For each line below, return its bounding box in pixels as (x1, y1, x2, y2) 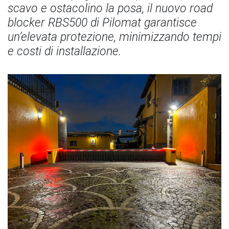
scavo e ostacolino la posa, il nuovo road (8, 2, 213, 15)
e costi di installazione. (8, 44, 121, 58)
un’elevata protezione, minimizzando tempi (8, 30, 221, 44)
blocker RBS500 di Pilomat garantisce (8, 16, 197, 30)
